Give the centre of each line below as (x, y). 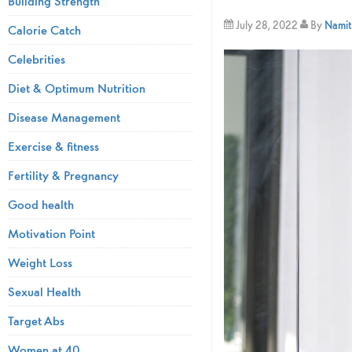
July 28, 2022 (266, 26)
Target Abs (36, 320)
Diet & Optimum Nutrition (77, 88)
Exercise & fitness (53, 146)
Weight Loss (40, 262)
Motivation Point (51, 233)
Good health (41, 204)
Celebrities (37, 59)
